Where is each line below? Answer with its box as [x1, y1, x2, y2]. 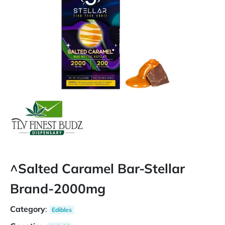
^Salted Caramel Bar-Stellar [10, 160, 185, 177]
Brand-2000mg [10, 180, 105, 197]
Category [10, 204, 45, 214]
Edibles [51, 206, 72, 213]
